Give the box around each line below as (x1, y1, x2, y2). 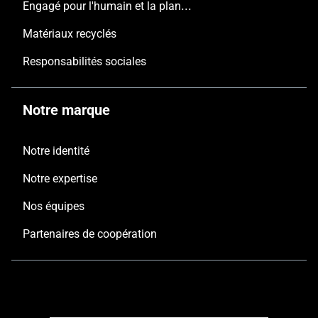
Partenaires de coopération (23, 227, 157, 241)
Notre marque (23, 102, 110, 119)
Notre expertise (23, 172, 97, 186)
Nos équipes (23, 199, 84, 214)
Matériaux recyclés (23, 27, 116, 41)
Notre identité (23, 144, 89, 158)
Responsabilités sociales (23, 55, 146, 69)
